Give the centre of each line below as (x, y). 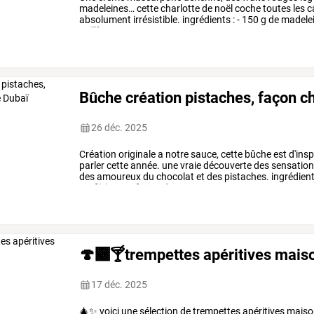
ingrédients (206, 20)
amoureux (118, 177)
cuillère (95, 31)
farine (147, 188)
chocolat (175, 177)
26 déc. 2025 (120, 128)
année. (144, 166)
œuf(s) (95, 188)
